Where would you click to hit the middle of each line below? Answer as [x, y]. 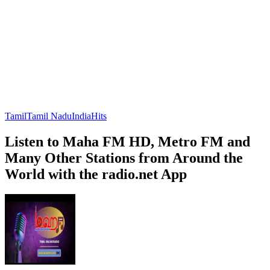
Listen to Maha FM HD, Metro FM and [127, 141]
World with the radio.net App [96, 174]
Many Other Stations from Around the [124, 158]
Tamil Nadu [49, 116]
